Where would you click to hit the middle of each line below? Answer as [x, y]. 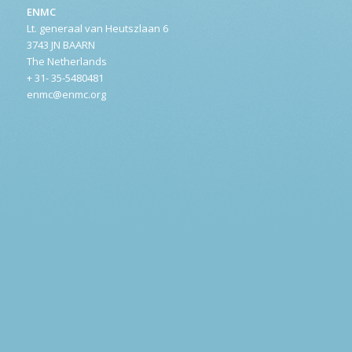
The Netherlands [66, 62]
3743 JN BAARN [60, 45]
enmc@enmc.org [66, 95]
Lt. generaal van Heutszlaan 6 [97, 29]
